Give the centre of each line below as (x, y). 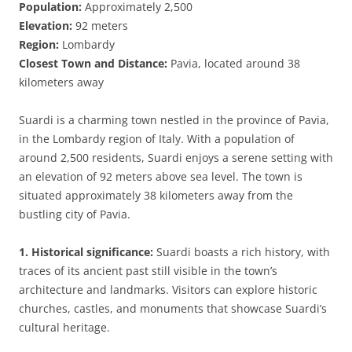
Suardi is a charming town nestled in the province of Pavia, (174, 120)
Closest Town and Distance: (93, 63)
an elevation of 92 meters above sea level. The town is (161, 176)
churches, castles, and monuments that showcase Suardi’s (173, 308)
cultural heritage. (64, 327)
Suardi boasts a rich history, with (242, 252)
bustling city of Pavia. (75, 214)
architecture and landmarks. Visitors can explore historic (168, 290)
